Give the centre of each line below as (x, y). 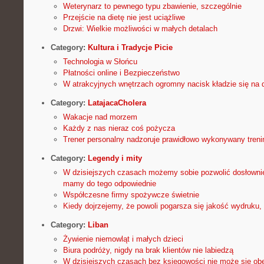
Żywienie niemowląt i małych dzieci (123, 239)
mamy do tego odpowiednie (109, 184)
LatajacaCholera (117, 103)
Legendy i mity (115, 158)
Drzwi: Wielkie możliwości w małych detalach (140, 28)
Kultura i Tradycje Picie (130, 47)
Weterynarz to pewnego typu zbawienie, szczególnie (152, 6)
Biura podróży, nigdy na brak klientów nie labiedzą (148, 250)
